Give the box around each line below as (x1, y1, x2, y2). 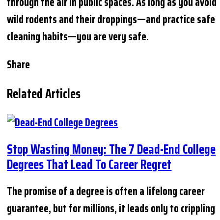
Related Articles (7, 83, 81, 104)
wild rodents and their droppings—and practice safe (7, 10, 216, 28)
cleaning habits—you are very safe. (7, 27, 149, 45)
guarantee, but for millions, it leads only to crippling (7, 200, 216, 218)
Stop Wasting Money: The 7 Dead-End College (7, 139, 216, 160)
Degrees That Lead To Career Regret (7, 154, 172, 175)
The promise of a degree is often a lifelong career (7, 183, 205, 200)
